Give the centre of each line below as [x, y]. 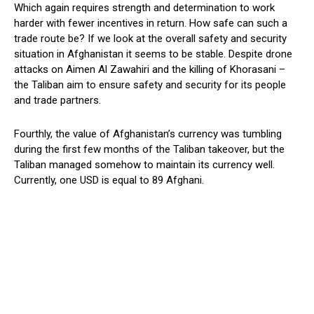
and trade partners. [57, 101]
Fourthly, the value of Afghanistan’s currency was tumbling [148, 134]
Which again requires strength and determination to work [144, 8]
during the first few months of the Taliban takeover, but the [149, 150]
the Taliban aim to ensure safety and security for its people [150, 85]
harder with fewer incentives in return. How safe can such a [151, 23]
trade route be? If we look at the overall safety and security [150, 39]
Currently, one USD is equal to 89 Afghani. [109, 180]
